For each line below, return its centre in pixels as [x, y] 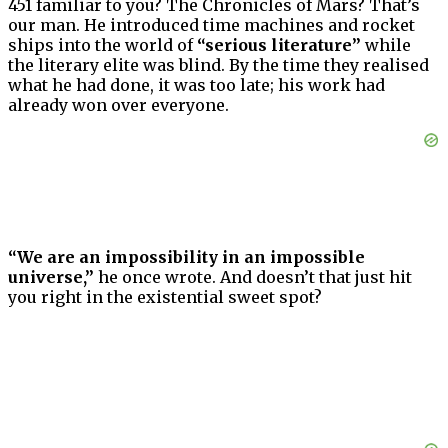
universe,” [51, 277]
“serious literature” [279, 45]
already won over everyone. [118, 105]
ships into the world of [102, 45]
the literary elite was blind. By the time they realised [218, 65]
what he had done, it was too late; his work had [196, 85]
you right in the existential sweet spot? [165, 297]
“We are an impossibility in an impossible [186, 257]
